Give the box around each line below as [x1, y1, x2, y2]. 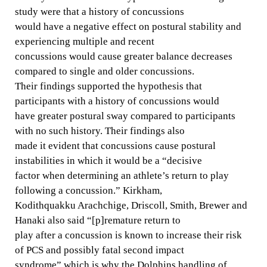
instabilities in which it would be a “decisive [14, 155, 202, 167]
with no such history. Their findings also [14, 125, 185, 137]
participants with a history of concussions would [14, 95, 219, 107]
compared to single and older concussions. [14, 66, 194, 77]
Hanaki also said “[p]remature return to [14, 215, 181, 226]
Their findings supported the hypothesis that [14, 80, 202, 92]
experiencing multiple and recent [14, 36, 154, 48]
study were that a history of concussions [14, 6, 184, 18]
